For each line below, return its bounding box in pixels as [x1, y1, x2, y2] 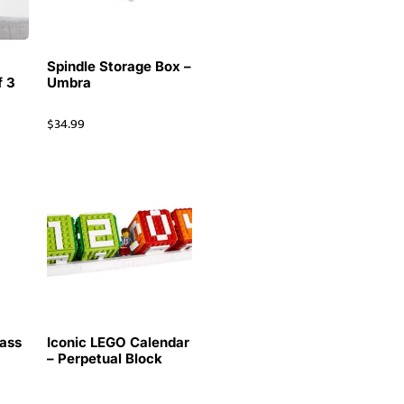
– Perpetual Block [46, 350, 162, 368]
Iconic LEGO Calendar [46, 334, 189, 352]
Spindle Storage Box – [46, 58, 191, 76]
